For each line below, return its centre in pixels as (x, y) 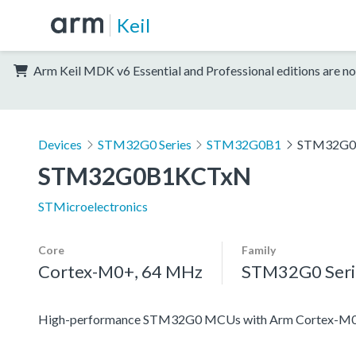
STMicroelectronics (93, 206)
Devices (60, 144)
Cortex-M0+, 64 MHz (120, 271)
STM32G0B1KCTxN (145, 175)
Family (259, 250)
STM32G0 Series (144, 144)
